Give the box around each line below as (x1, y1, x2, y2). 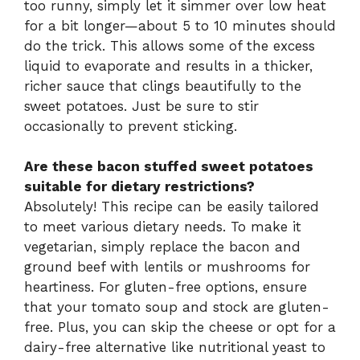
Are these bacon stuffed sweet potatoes (24, 158, 313, 175)
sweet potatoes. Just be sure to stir (24, 97, 259, 114)
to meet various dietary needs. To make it (24, 219, 301, 235)
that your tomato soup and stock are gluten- (24, 299, 329, 316)
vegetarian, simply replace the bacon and (24, 239, 301, 256)
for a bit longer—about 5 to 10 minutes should (24, 17, 336, 34)
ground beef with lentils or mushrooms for (24, 259, 310, 276)
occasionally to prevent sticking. (24, 117, 237, 134)
